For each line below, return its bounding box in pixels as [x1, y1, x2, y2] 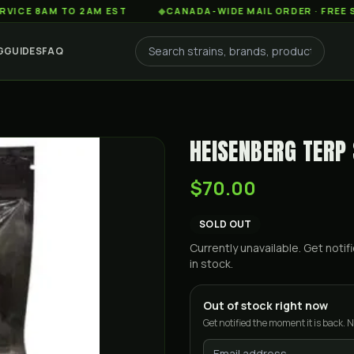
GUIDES [4, 44, 42, 58]
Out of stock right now [203, 298, 328, 313]
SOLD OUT [199, 217, 252, 231]
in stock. [190, 256, 233, 271]
